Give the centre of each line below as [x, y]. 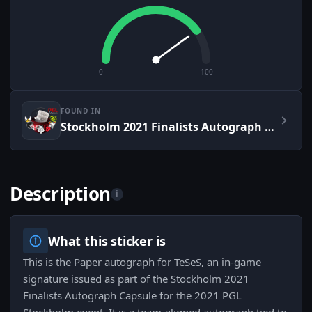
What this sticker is [107, 241]
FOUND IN [81, 111]
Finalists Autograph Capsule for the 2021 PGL [132, 296]
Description [61, 194]
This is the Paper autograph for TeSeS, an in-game [142, 262]
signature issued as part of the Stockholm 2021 [136, 279]
